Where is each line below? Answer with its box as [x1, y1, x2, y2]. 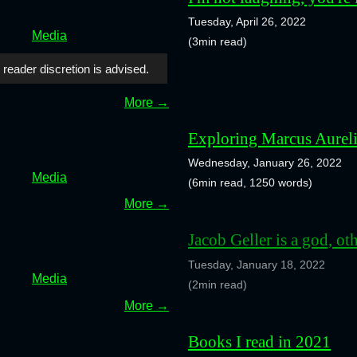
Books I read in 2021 [188, 331, 331, 351]
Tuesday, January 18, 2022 [188, 257, 325, 271]
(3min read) [188, 35, 247, 49]
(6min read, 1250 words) [188, 176, 312, 190]
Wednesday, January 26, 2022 [188, 156, 342, 170]
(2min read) [188, 277, 247, 291]
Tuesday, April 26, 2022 [188, 15, 306, 29]
